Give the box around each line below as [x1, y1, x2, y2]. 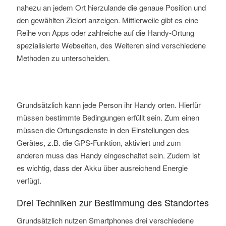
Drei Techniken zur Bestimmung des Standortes [16, 196, 209, 209]
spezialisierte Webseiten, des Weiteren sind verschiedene [16, 40, 206, 51]
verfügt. [16, 175, 41, 186]
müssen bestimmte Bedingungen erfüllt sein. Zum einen [16, 112, 199, 123]
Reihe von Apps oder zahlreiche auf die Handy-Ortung [16, 27, 194, 38]
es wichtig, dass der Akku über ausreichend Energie [16, 162, 188, 174]
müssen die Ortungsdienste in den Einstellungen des [16, 125, 189, 136]
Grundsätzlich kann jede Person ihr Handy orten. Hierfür [16, 99, 201, 110]
